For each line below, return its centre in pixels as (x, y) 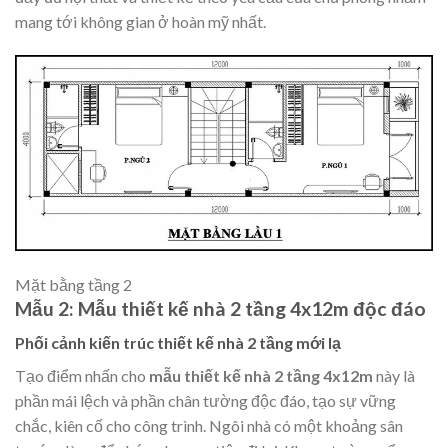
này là (394, 376)
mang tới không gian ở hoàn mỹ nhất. (140, 21)
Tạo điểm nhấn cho (80, 376)
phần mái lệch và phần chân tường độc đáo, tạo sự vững (205, 401)
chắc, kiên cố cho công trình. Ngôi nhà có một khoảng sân (209, 426)
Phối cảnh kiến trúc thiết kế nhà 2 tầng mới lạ (178, 343)
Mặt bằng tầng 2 (73, 284)
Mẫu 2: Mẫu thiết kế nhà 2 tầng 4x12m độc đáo (220, 308)
